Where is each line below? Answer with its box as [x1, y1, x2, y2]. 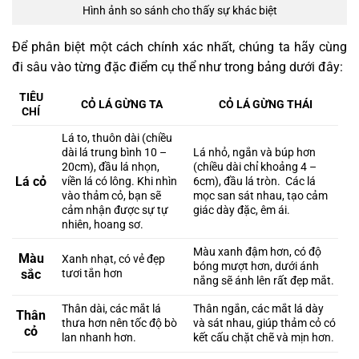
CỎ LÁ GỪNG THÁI [219, 97, 313, 111]
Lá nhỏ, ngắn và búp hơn [193, 145, 317, 159]
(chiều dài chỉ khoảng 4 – [193, 159, 317, 174]
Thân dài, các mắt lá [62, 301, 162, 316]
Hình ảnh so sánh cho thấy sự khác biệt [82, 4, 277, 18]
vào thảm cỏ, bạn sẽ [62, 188, 162, 203]
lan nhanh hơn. [62, 330, 137, 345]
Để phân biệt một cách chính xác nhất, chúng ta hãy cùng [12, 38, 347, 54]
